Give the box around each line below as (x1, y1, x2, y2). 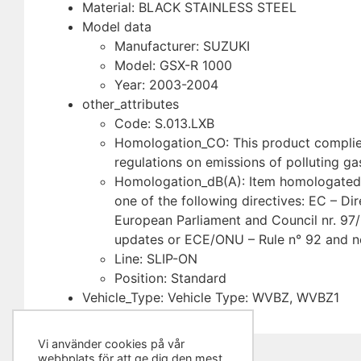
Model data (82, 18, 151, 35)
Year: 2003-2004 (114, 76, 218, 93)
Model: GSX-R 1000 (114, 56, 232, 73)
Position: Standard (114, 269, 226, 286)
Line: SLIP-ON (114, 250, 197, 267)
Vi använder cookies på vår (37, 336, 185, 351)
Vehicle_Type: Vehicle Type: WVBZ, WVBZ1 (82, 288, 339, 305)
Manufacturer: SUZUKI (114, 37, 250, 54)
